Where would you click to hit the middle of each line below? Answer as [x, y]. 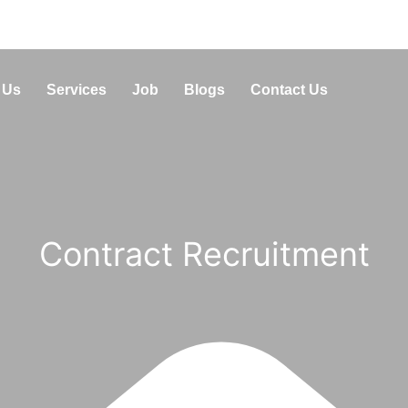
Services [76, 90]
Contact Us [289, 90]
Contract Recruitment [204, 254]
